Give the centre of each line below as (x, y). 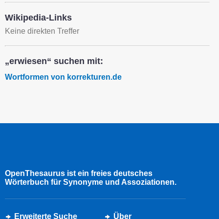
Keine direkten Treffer (42, 31)
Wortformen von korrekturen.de (63, 77)
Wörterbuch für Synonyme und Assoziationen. (91, 182)
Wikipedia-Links (38, 18)
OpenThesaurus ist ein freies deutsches (79, 174)
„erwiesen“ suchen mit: (54, 61)
